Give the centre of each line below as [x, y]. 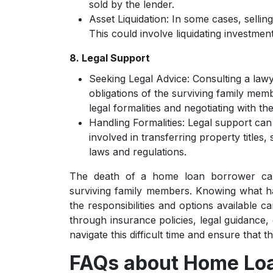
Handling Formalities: [137, 122]
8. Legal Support [110, 58]
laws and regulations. [138, 152]
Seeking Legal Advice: [139, 79]
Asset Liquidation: [129, 19]
